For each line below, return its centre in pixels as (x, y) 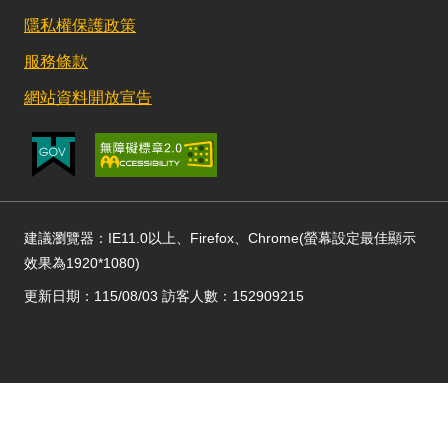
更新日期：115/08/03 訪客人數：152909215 (164, 296)
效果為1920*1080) (82, 263)
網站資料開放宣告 (88, 97)
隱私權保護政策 (80, 25)
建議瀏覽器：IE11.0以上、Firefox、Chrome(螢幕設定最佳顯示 (220, 238)
